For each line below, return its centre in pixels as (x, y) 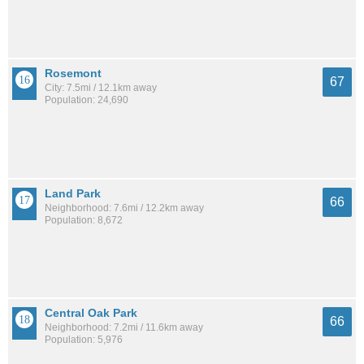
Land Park (73, 193)
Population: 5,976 (84, 340)
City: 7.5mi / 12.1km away (101, 88)
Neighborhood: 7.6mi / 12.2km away (124, 208)
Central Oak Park (91, 313)
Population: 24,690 (87, 100)
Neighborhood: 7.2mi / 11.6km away (124, 328)
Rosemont (73, 74)
